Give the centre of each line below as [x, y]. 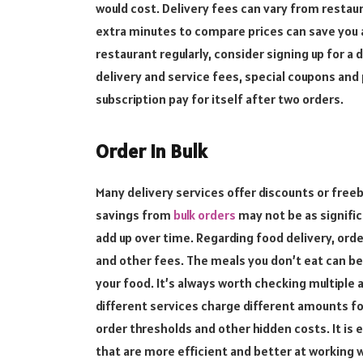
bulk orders [204, 214]
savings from [134, 214]
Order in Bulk [151, 151]
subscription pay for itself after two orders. [219, 99]
